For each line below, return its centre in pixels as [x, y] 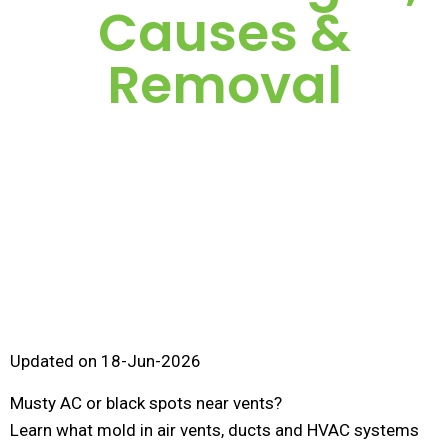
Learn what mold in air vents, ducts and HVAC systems [214, 430]
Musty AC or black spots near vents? [146, 403]
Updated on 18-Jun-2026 [105, 361]
